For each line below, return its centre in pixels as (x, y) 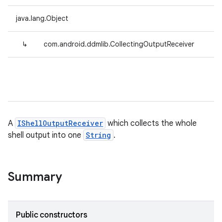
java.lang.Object (42, 18)
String (98, 135)
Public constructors (52, 215)
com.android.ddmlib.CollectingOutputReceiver (119, 44)
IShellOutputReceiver (60, 123)
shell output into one (46, 135)
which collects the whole (151, 123)
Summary (35, 177)
